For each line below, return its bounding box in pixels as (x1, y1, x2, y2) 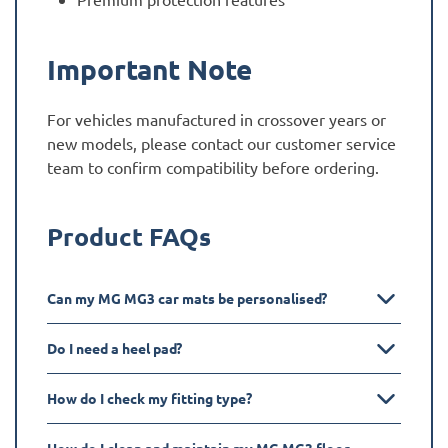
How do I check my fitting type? (47, 389, 252, 408)
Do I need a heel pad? (47, 339, 182, 358)
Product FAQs (47, 220, 211, 253)
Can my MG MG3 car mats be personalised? (47, 289, 327, 308)
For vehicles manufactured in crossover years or (47, 109, 386, 130)
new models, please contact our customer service (47, 133, 396, 154)
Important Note (47, 51, 252, 87)
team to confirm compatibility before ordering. (47, 157, 379, 178)
